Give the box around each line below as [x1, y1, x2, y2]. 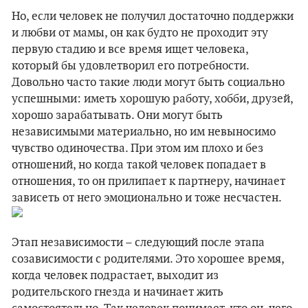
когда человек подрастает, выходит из [12, 269, 219, 283]
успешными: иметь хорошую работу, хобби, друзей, [12, 92, 293, 106]
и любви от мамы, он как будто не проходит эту [12, 26, 268, 40]
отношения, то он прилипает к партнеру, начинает [12, 175, 285, 188]
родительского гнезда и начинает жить [12, 285, 223, 299]
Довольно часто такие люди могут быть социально [12, 76, 285, 89]
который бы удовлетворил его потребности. [12, 59, 249, 73]
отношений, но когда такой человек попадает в [12, 158, 266, 172]
